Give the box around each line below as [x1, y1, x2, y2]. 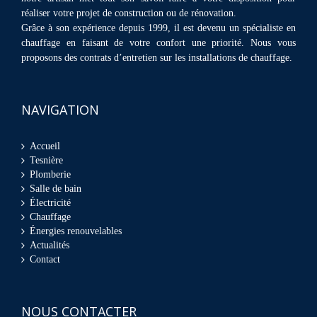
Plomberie [30, 168, 71, 180]
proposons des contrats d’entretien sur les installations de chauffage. [21, 52, 292, 63]
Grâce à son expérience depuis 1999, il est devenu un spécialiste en [21, 22, 296, 33]
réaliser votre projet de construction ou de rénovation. [21, 7, 236, 18]
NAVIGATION [21, 100, 99, 118]
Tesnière [30, 154, 63, 166]
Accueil [30, 140, 60, 151]
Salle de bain [30, 183, 81, 194]
